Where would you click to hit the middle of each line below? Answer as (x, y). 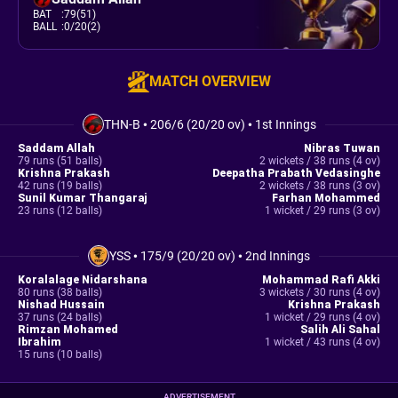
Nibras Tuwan (342, 148)
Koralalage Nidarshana (83, 280)
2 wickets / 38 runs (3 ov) (319, 186)
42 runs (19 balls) (60, 186)
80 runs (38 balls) (60, 292)
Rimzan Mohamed (68, 330)
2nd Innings (278, 256)
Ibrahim (40, 342)
